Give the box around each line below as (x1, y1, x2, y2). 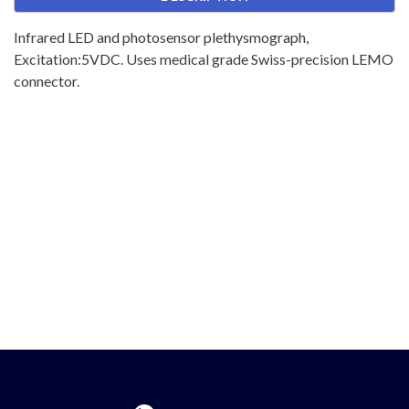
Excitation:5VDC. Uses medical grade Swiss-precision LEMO (14, 50, 393, 68)
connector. (14, 72, 79, 89)
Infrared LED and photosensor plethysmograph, (14, 28, 309, 46)
